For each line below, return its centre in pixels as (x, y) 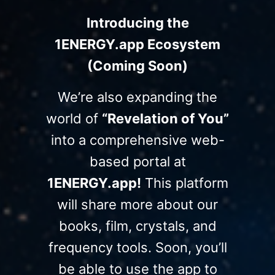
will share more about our (137, 204)
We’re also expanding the (137, 97)
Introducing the (137, 22)
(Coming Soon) (137, 65)
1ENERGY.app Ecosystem (137, 44)
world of (74, 118)
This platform (184, 183)
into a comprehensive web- (137, 140)
